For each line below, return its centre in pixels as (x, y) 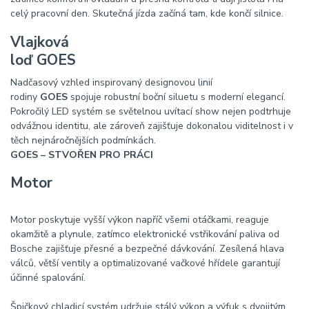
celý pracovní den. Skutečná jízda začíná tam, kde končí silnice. (147, 14)
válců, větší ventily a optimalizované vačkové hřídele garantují (145, 263)
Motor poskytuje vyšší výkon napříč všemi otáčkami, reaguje (140, 219)
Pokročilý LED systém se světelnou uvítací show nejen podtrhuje (151, 111)
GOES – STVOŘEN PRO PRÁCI (82, 154)
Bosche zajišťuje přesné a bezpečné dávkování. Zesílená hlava (147, 248)
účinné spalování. (48, 277)
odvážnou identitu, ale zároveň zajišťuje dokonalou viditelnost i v (152, 126)
